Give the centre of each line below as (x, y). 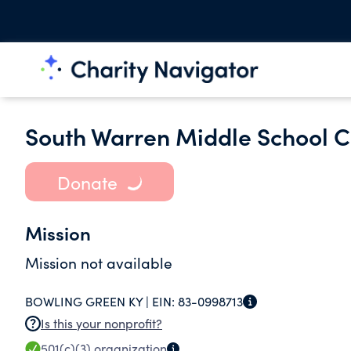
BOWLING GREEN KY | (89, 301)
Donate (87, 182)
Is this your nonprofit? (101, 323)
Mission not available (99, 262)
